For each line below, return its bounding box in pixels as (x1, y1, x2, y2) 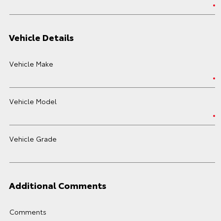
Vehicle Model (9, 96, 57, 106)
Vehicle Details (9, 31, 74, 43)
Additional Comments (9, 179, 107, 191)
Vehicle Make (9, 59, 53, 69)
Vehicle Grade (9, 134, 57, 144)
